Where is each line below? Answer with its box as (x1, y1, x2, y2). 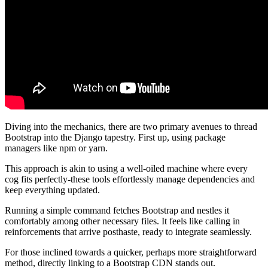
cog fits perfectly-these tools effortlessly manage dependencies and (5, 174, 255, 185)
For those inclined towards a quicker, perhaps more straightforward (5, 247, 257, 258)
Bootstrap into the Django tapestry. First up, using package (5, 132, 226, 143)
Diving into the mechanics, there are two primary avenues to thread (5, 121, 257, 132)
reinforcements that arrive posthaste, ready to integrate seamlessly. (5, 227, 252, 237)
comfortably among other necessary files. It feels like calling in (5, 216, 240, 227)
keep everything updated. (5, 185, 100, 196)
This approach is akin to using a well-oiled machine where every (5, 163, 248, 174)
